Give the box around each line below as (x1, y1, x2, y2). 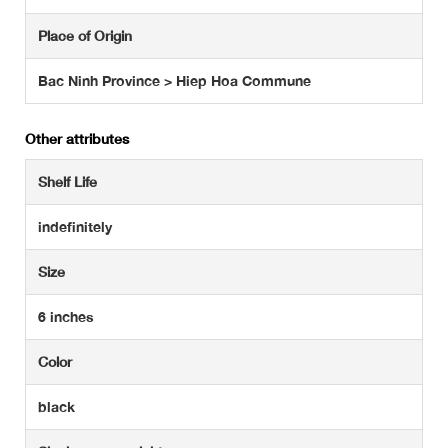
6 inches (38, 308, 94, 326)
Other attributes (25, 130, 129, 148)
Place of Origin (38, 27, 132, 45)
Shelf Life (38, 173, 97, 191)
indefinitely (38, 218, 112, 236)
